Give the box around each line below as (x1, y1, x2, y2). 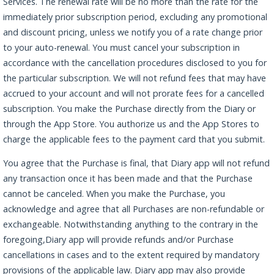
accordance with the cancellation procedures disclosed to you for (3, 56, 267, 68)
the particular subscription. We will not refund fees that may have (3, 72, 266, 84)
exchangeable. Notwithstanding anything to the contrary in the (3, 218, 258, 230)
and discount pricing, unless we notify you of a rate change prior (3, 26, 262, 38)
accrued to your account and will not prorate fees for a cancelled (3, 87, 264, 99)
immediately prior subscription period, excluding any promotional (3, 10, 267, 23)
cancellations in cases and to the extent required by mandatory (3, 248, 259, 261)
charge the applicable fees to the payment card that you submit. (3, 133, 265, 145)
